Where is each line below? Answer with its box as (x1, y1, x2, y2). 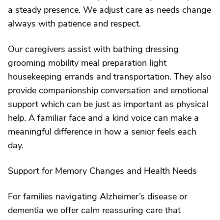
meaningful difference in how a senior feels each (8, 126, 196, 137)
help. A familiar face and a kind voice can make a (8, 112, 199, 124)
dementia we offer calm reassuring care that (8, 204, 181, 216)
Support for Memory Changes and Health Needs (8, 165, 197, 177)
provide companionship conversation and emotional (8, 84, 209, 96)
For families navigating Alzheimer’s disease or (8, 191, 187, 202)
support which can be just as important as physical (8, 98, 208, 110)
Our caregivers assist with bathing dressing (8, 43, 179, 55)
